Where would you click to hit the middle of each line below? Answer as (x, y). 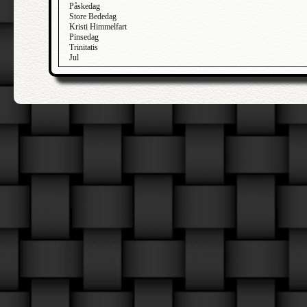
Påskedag (85, 6)
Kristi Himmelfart (98, 27)
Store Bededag (93, 16)
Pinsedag (84, 37)
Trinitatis (84, 47)
